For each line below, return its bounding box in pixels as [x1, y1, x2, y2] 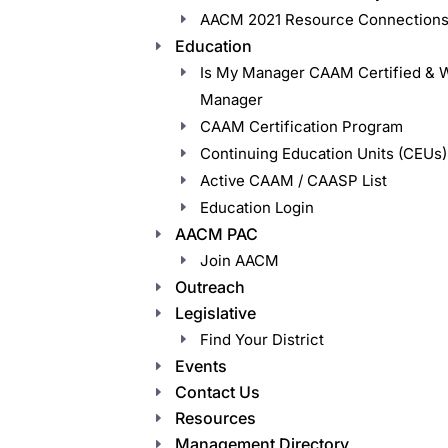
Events [175, 355, 228, 376]
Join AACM [200, 250, 280, 270]
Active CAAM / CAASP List [200, 170, 388, 190]
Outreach [175, 276, 246, 297]
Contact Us [175, 381, 261, 402]
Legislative [175, 302, 257, 323]
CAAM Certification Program [200, 116, 404, 136]
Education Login [200, 197, 315, 217]
